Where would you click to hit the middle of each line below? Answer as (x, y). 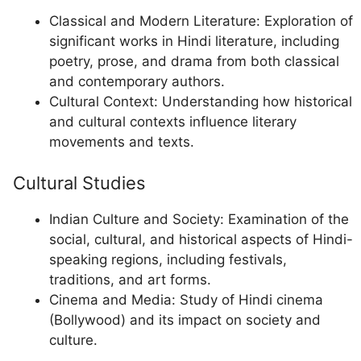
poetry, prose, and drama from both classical (194, 61)
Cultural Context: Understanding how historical (201, 101)
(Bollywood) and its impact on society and (185, 320)
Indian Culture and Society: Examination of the (199, 220)
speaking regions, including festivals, (168, 260)
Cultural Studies (77, 183)
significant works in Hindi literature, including (194, 41)
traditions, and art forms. (130, 280)
